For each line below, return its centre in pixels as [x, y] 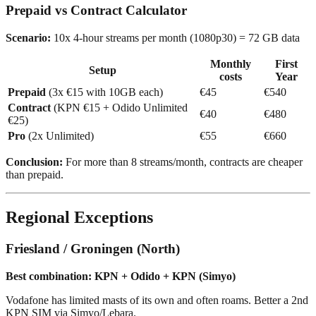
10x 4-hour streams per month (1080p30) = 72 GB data [175, 38]
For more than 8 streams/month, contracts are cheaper [183, 162]
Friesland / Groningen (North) [93, 248]
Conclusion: [34, 162]
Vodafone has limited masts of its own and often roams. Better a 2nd [157, 300]
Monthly [230, 64]
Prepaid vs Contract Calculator [96, 11]
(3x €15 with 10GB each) [104, 92]
